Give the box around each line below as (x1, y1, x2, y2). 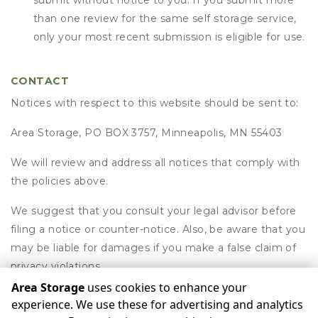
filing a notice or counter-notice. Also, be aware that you (11, 223, 306, 236)
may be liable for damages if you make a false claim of (11, 241, 297, 254)
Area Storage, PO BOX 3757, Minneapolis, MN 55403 (11, 126, 283, 139)
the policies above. (11, 175, 109, 187)
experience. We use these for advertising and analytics (11, 297, 303, 312)
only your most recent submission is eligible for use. (33, 31, 305, 43)
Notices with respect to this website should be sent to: (11, 97, 299, 109)
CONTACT (11, 75, 70, 87)
